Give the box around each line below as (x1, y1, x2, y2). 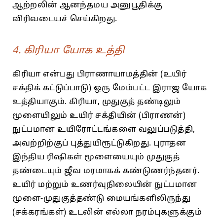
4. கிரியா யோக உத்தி (12, 44, 125, 57)
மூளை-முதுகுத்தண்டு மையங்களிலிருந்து (12, 193, 190, 204)
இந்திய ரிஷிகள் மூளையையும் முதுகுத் (12, 152, 180, 162)
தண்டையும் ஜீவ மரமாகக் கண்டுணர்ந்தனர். (12, 166, 200, 176)
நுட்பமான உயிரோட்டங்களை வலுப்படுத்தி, (12, 124, 195, 135)
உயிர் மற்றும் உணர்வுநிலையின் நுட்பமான (12, 180, 197, 190)
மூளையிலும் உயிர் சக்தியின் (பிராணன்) (12, 110, 185, 121)
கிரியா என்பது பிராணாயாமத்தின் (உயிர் (12, 69, 186, 79)
